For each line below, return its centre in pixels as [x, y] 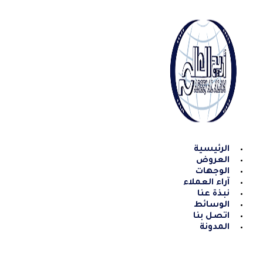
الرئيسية [212, 150]
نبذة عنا [213, 194]
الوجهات [213, 172]
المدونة [215, 228]
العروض [213, 161]
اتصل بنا [211, 217]
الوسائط [212, 205]
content [243, 32]
